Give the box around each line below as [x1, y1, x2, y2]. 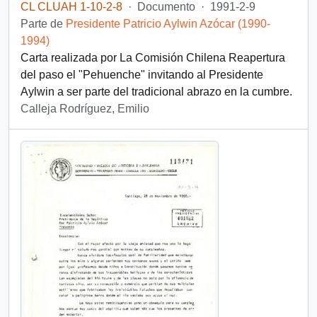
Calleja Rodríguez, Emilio [21, 103, 149, 115]
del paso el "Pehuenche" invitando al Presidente [21, 69, 263, 81]
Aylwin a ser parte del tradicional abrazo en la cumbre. [21, 86, 292, 98]
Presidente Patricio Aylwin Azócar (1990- [66, 18, 270, 30]
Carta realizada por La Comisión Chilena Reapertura [21, 52, 285, 64]
